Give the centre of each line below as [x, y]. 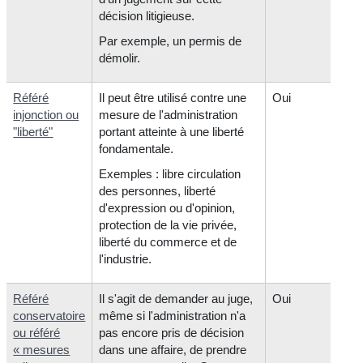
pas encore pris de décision [172, 332]
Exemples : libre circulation [170, 174]
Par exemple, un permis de [171, 41]
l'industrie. [126, 259]
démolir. [120, 58]
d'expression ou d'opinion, [167, 208]
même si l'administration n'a [173, 315]
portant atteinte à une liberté [172, 131]
